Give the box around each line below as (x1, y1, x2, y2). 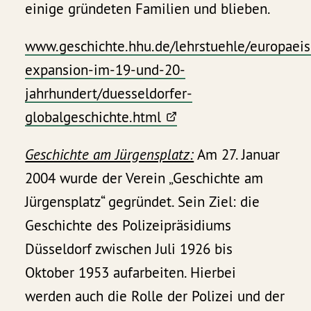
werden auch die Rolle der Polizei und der (25, 286, 285, 305)
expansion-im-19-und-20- (25, 60, 186, 79)
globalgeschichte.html (25, 107, 162, 126)
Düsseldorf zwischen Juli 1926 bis (25, 239, 233, 258)
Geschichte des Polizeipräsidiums (25, 215, 232, 235)
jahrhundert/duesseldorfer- (25, 83, 193, 103)
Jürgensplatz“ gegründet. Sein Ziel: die (25, 192, 260, 211)
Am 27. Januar (194, 144, 280, 164)
